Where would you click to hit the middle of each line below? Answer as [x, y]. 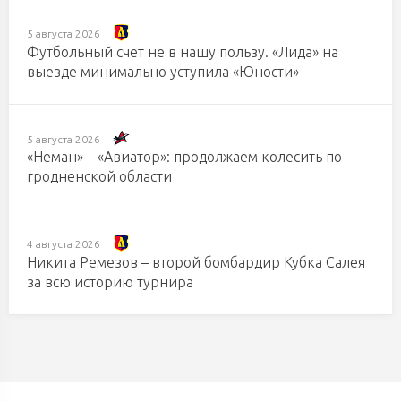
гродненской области [99, 177]
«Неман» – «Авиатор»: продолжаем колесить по [184, 157]
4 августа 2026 [64, 243]
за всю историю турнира [110, 282]
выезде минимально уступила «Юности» [163, 72]
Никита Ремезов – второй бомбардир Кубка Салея [196, 262]
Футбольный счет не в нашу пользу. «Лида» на [183, 52]
